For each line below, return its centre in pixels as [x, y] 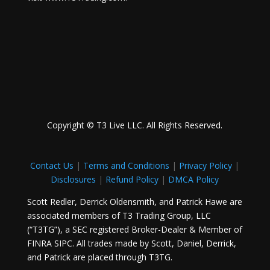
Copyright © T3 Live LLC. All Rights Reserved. [135, 125]
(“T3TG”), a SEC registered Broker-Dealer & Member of [134, 229]
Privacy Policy [206, 165]
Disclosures [74, 179]
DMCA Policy [194, 179]
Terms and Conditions [127, 165]
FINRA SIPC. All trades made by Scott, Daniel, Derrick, [131, 243]
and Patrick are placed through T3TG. [99, 257]
